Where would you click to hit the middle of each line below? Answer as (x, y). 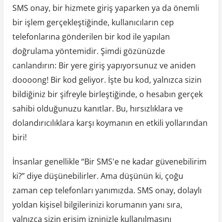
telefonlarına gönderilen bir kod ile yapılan (91, 37)
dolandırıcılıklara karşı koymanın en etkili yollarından (110, 123)
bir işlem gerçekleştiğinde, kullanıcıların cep (93, 23)
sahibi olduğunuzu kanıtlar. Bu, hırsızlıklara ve (97, 109)
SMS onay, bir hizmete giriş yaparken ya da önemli (106, 8)
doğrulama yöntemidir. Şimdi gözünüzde (88, 51)
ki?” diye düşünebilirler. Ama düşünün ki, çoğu (98, 176)
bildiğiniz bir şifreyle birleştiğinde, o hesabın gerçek (107, 94)
